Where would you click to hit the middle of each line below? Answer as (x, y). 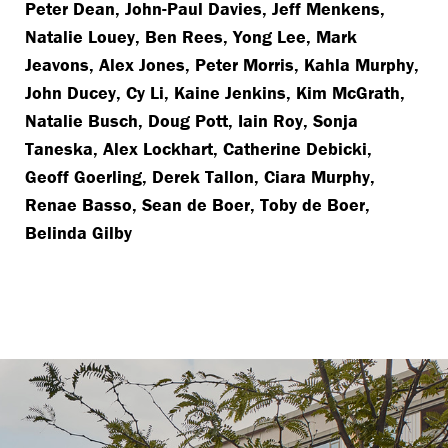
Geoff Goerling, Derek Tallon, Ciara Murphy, (200, 177)
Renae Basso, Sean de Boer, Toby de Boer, (198, 205)
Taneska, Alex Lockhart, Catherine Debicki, (199, 149)
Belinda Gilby (79, 233)
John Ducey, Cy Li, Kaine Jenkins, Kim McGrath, (215, 93)
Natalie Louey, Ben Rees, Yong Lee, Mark (191, 37)
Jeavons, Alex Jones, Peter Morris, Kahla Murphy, (222, 65)
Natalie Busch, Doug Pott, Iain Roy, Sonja (192, 121)
